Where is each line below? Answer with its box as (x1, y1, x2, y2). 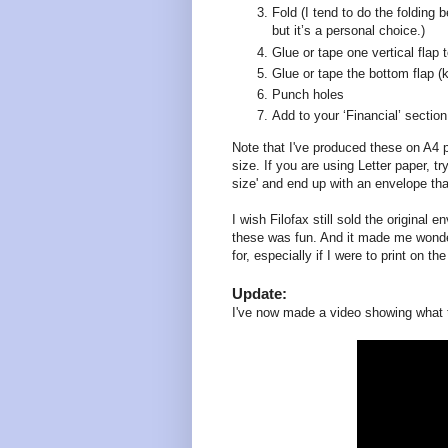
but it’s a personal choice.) (272, 23, 425, 39)
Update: (232, 284, 287, 302)
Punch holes (272, 87, 344, 103)
